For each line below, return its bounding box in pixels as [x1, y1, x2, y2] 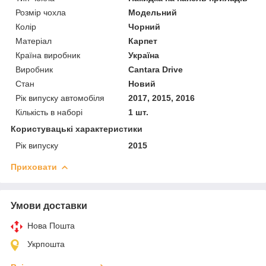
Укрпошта [27, 239, 65, 249]
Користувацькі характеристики [11, 123, 142, 134]
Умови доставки [11, 200, 87, 211]
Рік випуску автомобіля [15, 93, 104, 103]
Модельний [128, 7, 178, 17]
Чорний [128, 21, 161, 31]
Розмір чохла [15, 7, 66, 17]
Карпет [128, 36, 158, 46]
